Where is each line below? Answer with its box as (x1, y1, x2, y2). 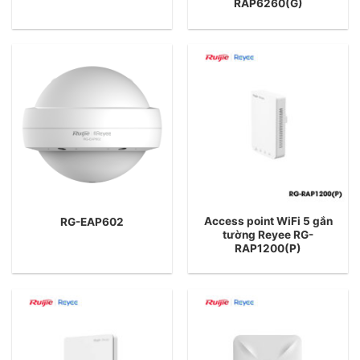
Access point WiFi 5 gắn (203, 215, 333, 227)
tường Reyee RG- (223, 228, 313, 241)
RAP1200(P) (235, 242, 301, 255)
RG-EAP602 (60, 215, 124, 228)
